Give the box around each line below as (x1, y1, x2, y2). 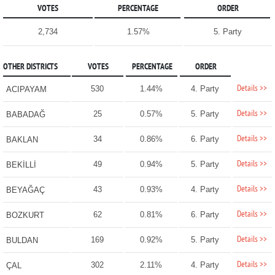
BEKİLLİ (6, 160, 36, 170)
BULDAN (6, 236, 38, 246)
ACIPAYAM (6, 85, 47, 95)
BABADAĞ (6, 110, 45, 120)
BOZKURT (6, 211, 44, 220)
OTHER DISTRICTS (2, 62, 58, 73)
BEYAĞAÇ (6, 185, 45, 195)
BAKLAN (6, 135, 38, 145)
